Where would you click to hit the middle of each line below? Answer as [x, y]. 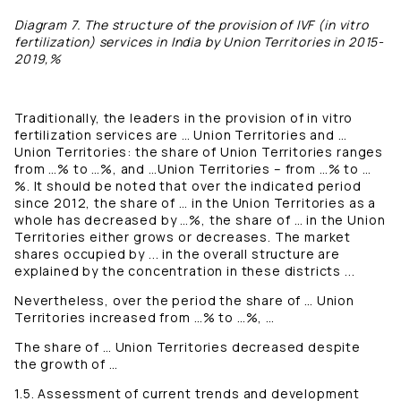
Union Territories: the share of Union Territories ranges [199, 152]
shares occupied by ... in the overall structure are [177, 254]
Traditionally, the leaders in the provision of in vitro [184, 118]
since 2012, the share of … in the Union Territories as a [196, 203]
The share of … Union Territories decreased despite [188, 347]
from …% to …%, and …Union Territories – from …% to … [193, 169]
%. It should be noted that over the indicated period [188, 186]
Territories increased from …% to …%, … [145, 318]
